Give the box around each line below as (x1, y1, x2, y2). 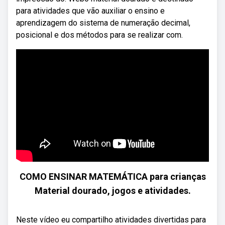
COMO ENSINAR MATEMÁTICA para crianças (19, 171, 206, 182)
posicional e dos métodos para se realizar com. (16, 30, 183, 40)
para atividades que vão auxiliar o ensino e (16, 6, 165, 16)
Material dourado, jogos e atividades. (34, 185, 191, 196)
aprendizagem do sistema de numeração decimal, (16, 18, 190, 28)
